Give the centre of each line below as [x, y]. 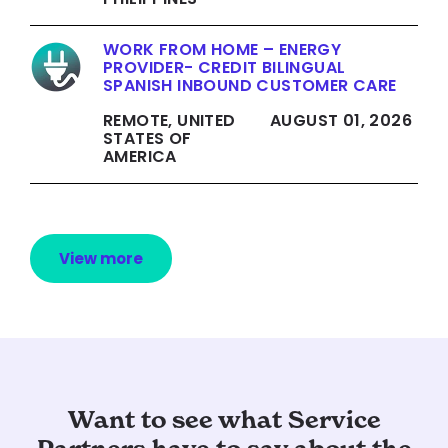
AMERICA [140, 157]
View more [101, 259]
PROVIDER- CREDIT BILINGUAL [224, 68]
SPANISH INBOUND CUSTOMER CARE [250, 86]
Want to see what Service [224, 420]
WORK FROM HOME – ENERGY [222, 50]
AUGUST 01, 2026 [341, 121]
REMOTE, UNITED [169, 121]
